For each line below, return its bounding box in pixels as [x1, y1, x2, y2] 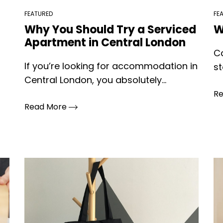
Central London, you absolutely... [24, 74, 166, 86]
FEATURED [24, 9, 53, 18]
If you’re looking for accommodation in [24, 60, 198, 72]
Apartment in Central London [24, 35, 186, 50]
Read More [24, 101, 69, 112]
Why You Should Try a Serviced [24, 22, 196, 37]
